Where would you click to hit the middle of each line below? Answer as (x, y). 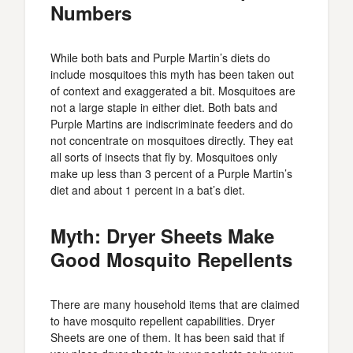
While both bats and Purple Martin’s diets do (160, 58)
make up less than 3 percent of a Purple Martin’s (171, 173)
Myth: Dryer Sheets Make (162, 236)
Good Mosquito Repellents (171, 259)
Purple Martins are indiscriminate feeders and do (172, 124)
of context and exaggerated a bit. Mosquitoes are (173, 91)
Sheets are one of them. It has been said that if (167, 337)
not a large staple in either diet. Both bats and (164, 107)
